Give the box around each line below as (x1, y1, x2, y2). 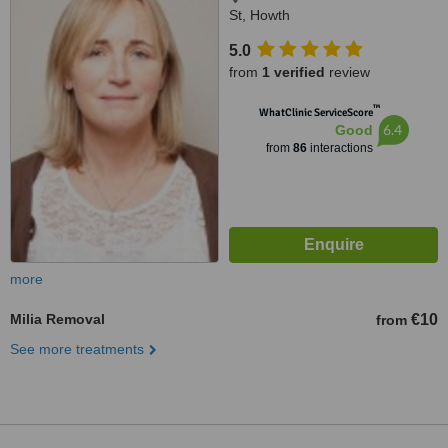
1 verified (262, 64, 325, 80)
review (325, 64, 370, 80)
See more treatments (10, 341, 144, 357)
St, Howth (229, 7, 290, 23)
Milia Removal (10, 311, 105, 327)
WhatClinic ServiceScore (258, 106, 373, 119)
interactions (306, 141, 373, 155)
